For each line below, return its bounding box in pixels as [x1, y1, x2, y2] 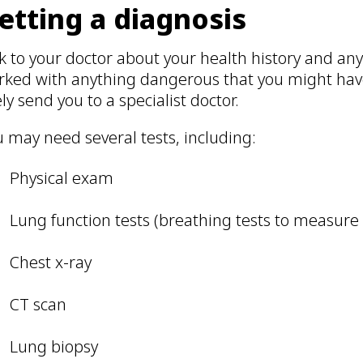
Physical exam [10, 166, 114, 189]
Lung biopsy [10, 335, 99, 357]
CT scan [10, 293, 67, 315]
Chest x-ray [10, 250, 92, 273]
